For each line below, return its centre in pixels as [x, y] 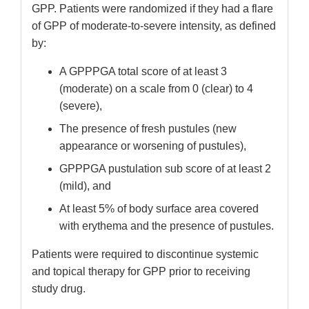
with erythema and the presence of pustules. [167, 226]
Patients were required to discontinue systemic [145, 255]
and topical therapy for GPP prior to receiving [141, 272]
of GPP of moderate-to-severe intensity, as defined [154, 26]
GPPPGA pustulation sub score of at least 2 [165, 169]
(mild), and [85, 186]
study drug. [59, 289]
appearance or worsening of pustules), [153, 146]
